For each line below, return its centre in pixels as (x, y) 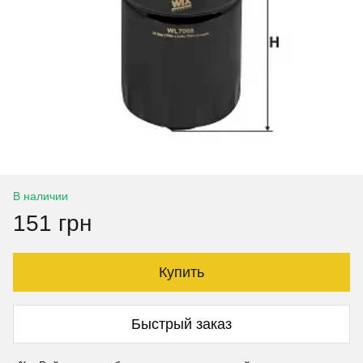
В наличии (41, 196)
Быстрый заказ (181, 324)
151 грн (52, 223)
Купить (181, 272)
